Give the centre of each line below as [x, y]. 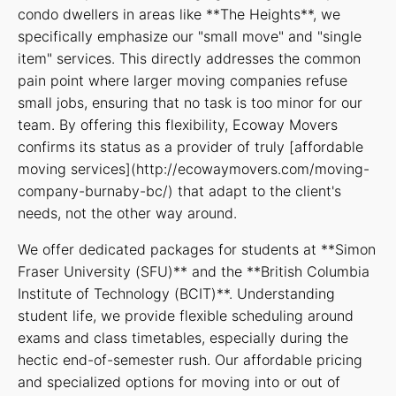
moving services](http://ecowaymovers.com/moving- [194, 169]
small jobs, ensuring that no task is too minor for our [190, 103]
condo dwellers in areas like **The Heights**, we [179, 14]
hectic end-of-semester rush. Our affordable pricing [190, 360]
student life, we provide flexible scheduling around [186, 316]
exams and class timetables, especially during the [183, 338]
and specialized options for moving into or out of [179, 382]
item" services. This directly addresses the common [189, 58]
